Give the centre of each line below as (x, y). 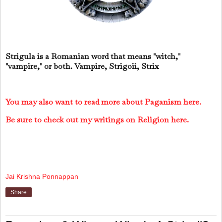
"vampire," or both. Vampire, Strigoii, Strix (82, 66)
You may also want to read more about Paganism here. (103, 102)
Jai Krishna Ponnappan (42, 176)
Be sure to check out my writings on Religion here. (97, 119)
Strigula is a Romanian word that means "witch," (93, 56)
